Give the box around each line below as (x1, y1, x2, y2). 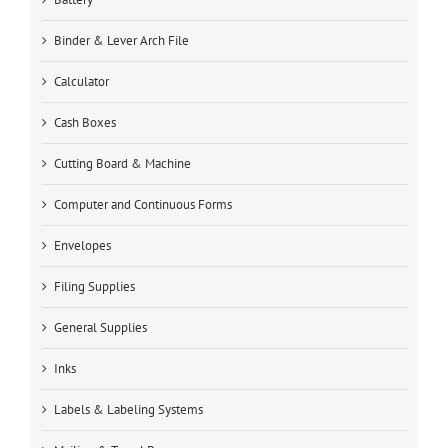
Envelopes (54, 237, 111, 255)
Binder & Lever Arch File (54, 32, 189, 50)
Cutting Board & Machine (54, 155, 191, 173)
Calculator (54, 73, 109, 91)
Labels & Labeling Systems (54, 401, 203, 419)
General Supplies (54, 319, 147, 337)
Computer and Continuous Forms (54, 196, 232, 214)
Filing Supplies (54, 278, 135, 296)
